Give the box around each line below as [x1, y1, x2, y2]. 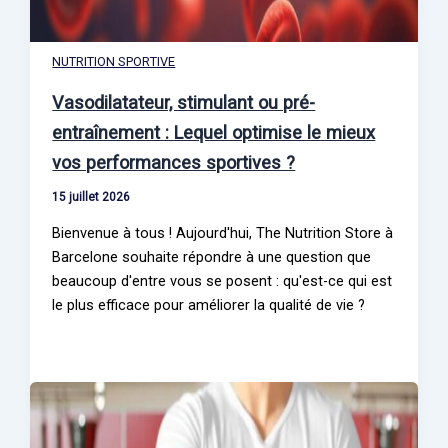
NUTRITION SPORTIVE [52, 53, 176, 69]
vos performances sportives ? [52, 151, 296, 173]
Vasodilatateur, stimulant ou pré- [52, 91, 316, 113]
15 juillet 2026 [52, 189, 131, 204]
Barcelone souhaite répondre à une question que [52, 247, 372, 266]
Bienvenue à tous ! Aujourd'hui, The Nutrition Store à [52, 223, 394, 242]
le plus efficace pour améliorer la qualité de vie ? [52, 295, 366, 314]
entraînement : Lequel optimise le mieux [52, 121, 376, 143]
